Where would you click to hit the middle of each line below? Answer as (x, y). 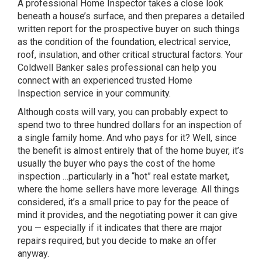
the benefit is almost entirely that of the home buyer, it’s (131, 151)
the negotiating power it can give (171, 215)
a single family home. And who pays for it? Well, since (127, 138)
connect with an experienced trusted (93, 80)
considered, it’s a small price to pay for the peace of (123, 202)
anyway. (33, 254)
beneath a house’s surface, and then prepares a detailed (131, 16)
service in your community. (116, 93)
